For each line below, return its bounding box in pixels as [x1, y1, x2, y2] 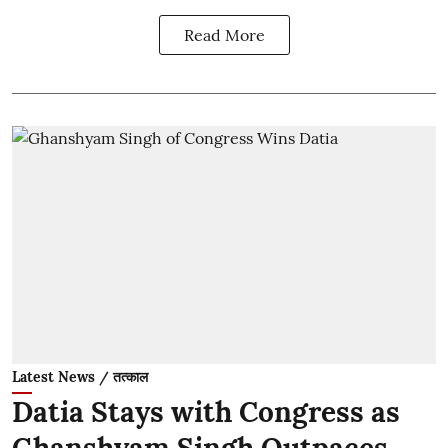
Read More [183, 24, 265, 45]
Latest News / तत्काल [12, 368, 148, 386]
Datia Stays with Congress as [12, 394, 400, 430]
